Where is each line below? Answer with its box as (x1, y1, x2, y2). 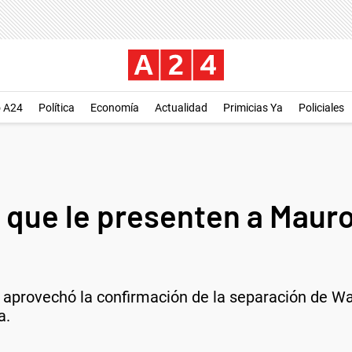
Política (38, 101, 75, 114)
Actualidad (155, 101, 207, 114)
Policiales (299, 101, 344, 114)
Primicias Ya (223, 101, 283, 114)
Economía (90, 101, 139, 114)
